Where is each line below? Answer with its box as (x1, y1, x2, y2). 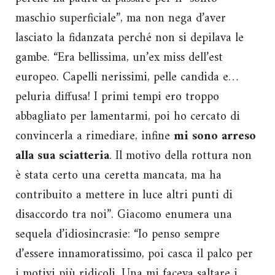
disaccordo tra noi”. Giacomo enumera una (15, 204, 232, 226)
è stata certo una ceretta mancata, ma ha (15, 165, 222, 187)
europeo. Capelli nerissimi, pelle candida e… (15, 66, 238, 88)
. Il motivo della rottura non (109, 145, 252, 167)
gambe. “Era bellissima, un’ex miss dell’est (15, 47, 223, 69)
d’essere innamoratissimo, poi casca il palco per (15, 243, 253, 265)
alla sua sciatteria (15, 145, 109, 167)
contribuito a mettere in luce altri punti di (15, 184, 233, 206)
